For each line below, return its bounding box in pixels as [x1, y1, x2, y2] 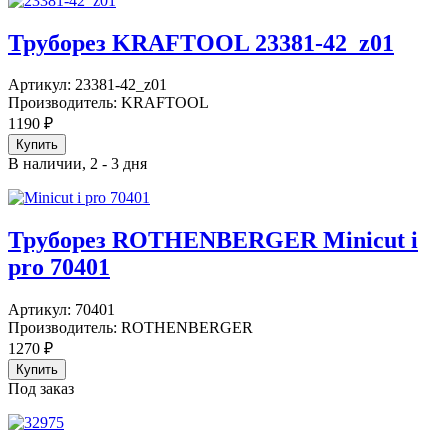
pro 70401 [8, 254, 110, 281]
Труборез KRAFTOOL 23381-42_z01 [8, 29, 394, 56]
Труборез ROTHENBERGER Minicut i [8, 227, 418, 254]
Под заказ [8, 380, 74, 398]
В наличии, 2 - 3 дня [8, 155, 147, 173]
